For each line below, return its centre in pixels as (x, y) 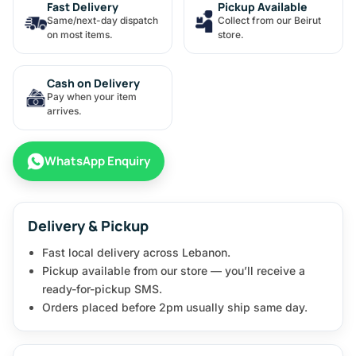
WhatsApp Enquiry (97, 161)
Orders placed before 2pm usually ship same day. (175, 307)
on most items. (80, 34)
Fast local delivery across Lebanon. (136, 252)
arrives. (64, 110)
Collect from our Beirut (269, 20)
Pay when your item (92, 96)
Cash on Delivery (93, 83)
